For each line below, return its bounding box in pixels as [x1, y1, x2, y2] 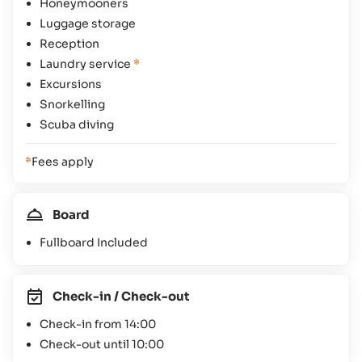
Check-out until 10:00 [40, 336, 164, 351]
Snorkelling [40, 96, 105, 112]
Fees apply [32, 154, 94, 169]
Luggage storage [40, 15, 136, 31]
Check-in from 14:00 [40, 316, 156, 331]
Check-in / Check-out [53, 288, 190, 304]
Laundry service [40, 56, 133, 71]
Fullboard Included [40, 234, 148, 250]
